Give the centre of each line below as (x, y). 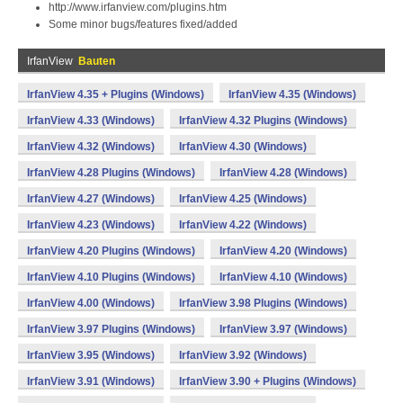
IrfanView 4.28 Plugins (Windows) (111, 173)
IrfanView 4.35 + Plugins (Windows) (116, 94)
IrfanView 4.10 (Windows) (283, 277)
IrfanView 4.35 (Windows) (292, 94)
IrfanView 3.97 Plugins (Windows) (111, 329)
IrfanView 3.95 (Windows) (91, 355)
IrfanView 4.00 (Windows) (91, 303)
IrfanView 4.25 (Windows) (243, 199)
